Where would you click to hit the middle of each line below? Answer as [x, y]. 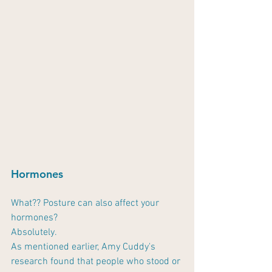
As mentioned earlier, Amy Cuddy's [84, 247]
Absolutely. [34, 233]
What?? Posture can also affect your [86, 204]
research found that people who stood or [97, 262]
